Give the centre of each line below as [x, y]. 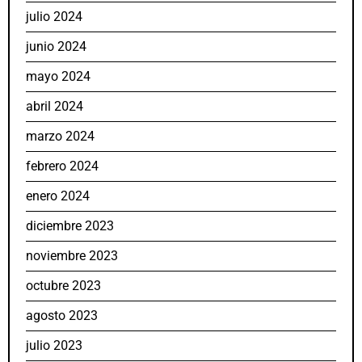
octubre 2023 [63, 286]
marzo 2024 [60, 137]
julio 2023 [54, 346]
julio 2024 [54, 17]
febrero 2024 [62, 166]
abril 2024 [55, 107]
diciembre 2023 [70, 226]
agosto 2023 [62, 316]
